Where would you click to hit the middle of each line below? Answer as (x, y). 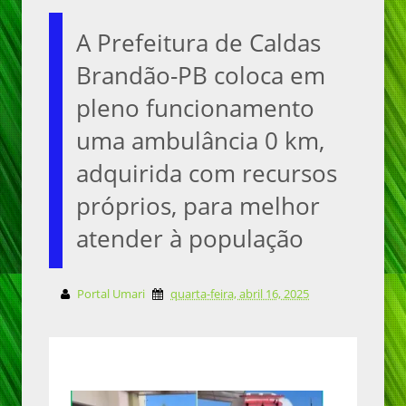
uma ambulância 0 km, (200, 140)
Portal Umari (111, 294)
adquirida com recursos (207, 173)
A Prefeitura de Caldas (198, 43)
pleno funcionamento (195, 108)
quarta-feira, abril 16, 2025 (240, 294)
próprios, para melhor (198, 206)
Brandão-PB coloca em (201, 75)
